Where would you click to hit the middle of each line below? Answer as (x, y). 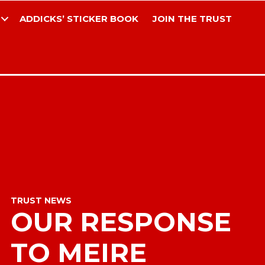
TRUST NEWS (41, 200)
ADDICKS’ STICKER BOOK (79, 19)
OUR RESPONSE (121, 222)
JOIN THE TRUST (192, 19)
